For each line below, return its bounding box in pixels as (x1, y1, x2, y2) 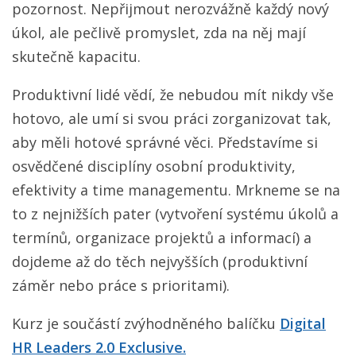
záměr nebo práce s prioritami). (12, 275, 230, 295)
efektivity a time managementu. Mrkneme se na (12, 180, 340, 199)
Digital (280, 313, 326, 333)
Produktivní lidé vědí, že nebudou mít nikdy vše (12, 84, 334, 104)
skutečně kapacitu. (12, 46, 145, 66)
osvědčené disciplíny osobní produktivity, (12, 156, 296, 176)
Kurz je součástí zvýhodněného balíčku (12, 313, 280, 333)
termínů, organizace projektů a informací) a (12, 227, 311, 247)
